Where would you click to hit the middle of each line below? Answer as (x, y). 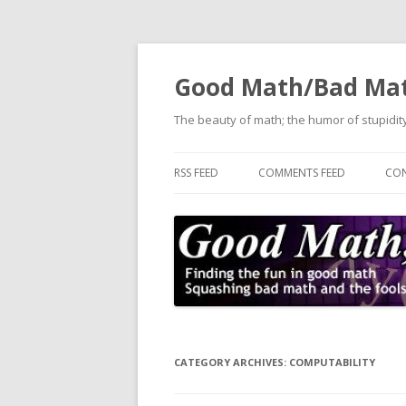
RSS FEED (196, 173)
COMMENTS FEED (302, 173)
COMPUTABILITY (332, 362)
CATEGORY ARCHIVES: (232, 362)
